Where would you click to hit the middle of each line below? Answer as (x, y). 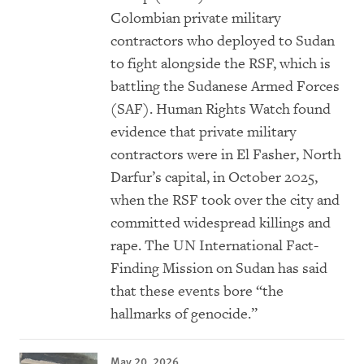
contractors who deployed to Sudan (223, 41)
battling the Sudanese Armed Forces (225, 87)
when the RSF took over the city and (225, 201)
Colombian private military (196, 19)
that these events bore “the (197, 292)
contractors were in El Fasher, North (226, 155)
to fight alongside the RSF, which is (221, 64)
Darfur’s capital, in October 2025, (214, 178)
